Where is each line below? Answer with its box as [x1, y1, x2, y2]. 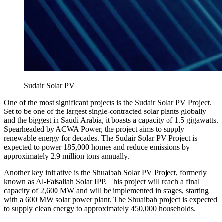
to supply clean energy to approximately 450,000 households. [4, 204, 196, 213]
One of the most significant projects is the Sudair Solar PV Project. [4, 98, 212, 107]
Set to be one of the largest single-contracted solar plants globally [4, 107, 206, 115]
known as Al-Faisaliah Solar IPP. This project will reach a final [4, 177, 200, 186]
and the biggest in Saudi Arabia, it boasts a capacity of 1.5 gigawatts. [4, 115, 218, 124]
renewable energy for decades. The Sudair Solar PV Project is [4, 133, 197, 142]
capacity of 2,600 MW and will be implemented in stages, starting [4, 186, 209, 195]
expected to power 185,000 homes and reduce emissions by [4, 142, 190, 151]
